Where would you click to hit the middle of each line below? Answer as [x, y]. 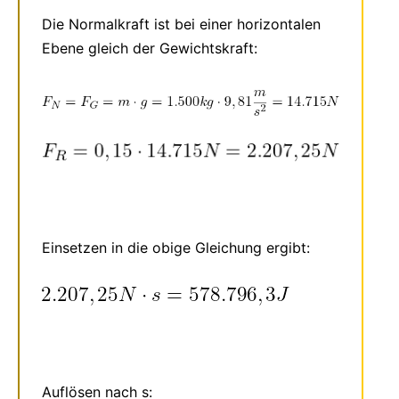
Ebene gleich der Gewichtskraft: [150, 48]
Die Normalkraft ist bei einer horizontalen [181, 24]
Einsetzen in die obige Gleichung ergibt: [176, 247]
